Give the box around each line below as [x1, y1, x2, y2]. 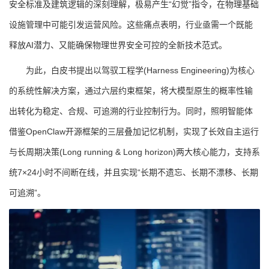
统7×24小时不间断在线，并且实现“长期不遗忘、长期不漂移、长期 [9, 168, 258, 178]
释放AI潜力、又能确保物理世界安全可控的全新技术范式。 [9, 40, 227, 50]
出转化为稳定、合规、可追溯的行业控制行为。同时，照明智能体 [9, 106, 253, 116]
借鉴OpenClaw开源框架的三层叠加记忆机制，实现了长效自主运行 [9, 127, 259, 137]
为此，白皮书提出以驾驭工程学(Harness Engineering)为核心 [9, 65, 255, 76]
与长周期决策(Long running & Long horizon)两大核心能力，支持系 [9, 147, 260, 157]
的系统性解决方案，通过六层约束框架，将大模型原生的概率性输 [9, 86, 253, 96]
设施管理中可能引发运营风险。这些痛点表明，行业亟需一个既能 [9, 19, 253, 29]
